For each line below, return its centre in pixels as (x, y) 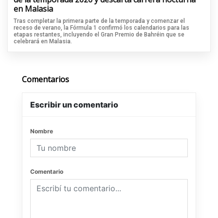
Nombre (42, 131)
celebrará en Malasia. (43, 41)
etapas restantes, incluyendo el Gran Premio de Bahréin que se (99, 34)
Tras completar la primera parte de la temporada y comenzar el (99, 21)
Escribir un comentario (74, 104)
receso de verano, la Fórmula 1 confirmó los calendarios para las (101, 27)
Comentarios (45, 79)
